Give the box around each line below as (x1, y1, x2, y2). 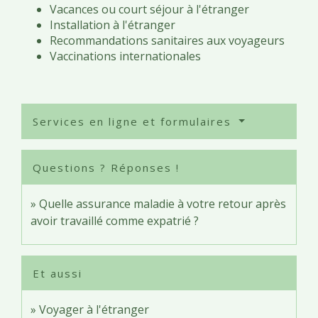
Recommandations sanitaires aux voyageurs (50, 32, 285, 48)
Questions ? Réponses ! (33, 160, 180, 175)
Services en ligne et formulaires (33, 114, 236, 128)
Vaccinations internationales (50, 48, 201, 64)
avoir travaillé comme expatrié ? (31, 212, 199, 229)
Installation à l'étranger (50, 16, 175, 33)
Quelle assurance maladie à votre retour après (39, 195, 286, 212)
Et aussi (33, 265, 82, 280)
